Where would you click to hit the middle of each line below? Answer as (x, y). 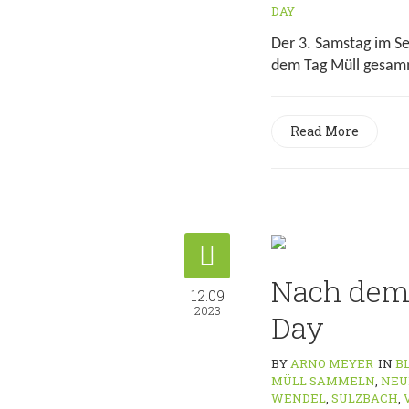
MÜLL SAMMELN (323, 381)
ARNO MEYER (332, 363)
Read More (325, 131)
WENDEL (299, 398)
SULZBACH (365, 398)
